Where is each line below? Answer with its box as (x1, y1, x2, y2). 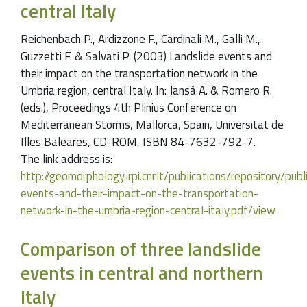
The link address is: (21, 150, 112, 169)
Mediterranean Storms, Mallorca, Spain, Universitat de (21, 116, 284, 134)
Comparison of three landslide (21, 234, 261, 263)
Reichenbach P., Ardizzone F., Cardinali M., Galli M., (21, 30, 260, 49)
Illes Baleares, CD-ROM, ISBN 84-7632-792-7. (21, 133, 256, 151)
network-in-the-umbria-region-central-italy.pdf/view (21, 201, 275, 220)
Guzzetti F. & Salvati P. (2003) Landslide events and (21, 47, 272, 66)
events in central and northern (21, 258, 263, 287)
